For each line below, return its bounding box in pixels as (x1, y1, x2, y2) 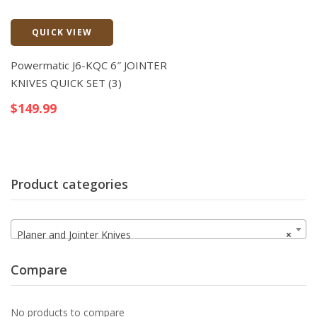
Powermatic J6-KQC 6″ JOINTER (11, 57, 167, 72)
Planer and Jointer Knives (17, 228, 131, 242)
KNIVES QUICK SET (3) (11, 75, 122, 90)
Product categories (11, 175, 128, 192)
